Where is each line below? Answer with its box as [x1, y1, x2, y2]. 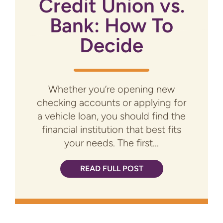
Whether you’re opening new [48, 83, 175, 96]
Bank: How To [50, 13, 173, 38]
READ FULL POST [80, 164, 143, 174]
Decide [80, 33, 143, 58]
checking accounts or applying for [37, 97, 186, 109]
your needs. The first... [64, 137, 159, 149]
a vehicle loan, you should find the [37, 110, 186, 122]
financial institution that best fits [42, 123, 181, 136]
